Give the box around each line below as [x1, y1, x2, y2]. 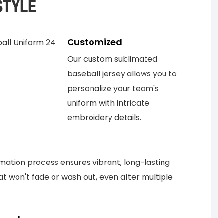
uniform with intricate [67, 97, 149, 109]
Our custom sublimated [67, 53, 157, 65]
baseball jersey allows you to [67, 68, 177, 79]
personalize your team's [67, 82, 159, 94]
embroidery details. [67, 111, 141, 123]
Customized [67, 36, 122, 48]
